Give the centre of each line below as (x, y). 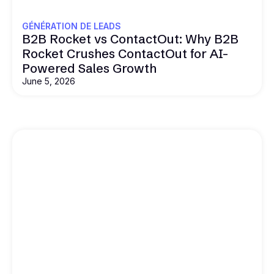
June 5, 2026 (49, 81)
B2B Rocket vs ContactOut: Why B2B (130, 39)
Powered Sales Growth (89, 68)
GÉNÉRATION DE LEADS (72, 26)
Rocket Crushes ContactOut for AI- (125, 53)
